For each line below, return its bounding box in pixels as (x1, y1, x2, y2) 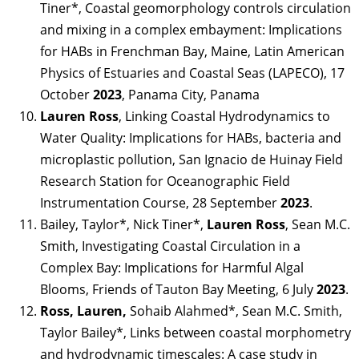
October (40, 85, 93, 103)
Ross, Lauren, (40, 301, 130, 320)
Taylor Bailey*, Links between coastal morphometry (40, 323, 351, 341)
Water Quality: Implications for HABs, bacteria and (40, 128, 341, 147)
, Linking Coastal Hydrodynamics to (119, 107, 330, 125)
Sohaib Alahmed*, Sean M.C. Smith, (130, 301, 342, 320)
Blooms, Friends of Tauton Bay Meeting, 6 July (40, 280, 317, 298)
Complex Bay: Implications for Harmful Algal (40, 258, 304, 276)
